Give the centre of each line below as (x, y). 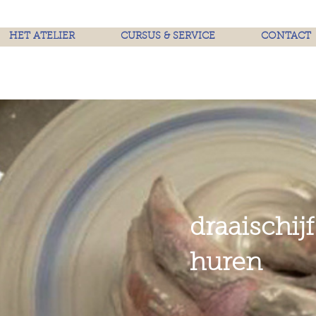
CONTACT (286, 37)
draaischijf (252, 229)
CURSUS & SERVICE (168, 37)
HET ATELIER (42, 37)
